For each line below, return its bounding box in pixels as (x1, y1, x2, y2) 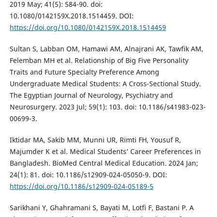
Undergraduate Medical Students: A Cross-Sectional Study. (9, 79, 201, 89)
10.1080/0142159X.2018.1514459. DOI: (9, 11, 134, 21)
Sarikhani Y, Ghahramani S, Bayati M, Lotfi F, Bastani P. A (9, 203, 194, 213)
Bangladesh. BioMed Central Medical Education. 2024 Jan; (9, 158, 198, 168)
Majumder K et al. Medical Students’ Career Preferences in (9, 147, 201, 156)
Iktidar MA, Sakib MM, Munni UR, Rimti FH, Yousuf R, (9, 135, 181, 145)
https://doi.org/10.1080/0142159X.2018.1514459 (9, 23, 166, 32)
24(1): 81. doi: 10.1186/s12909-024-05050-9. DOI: (9, 170, 167, 180)
